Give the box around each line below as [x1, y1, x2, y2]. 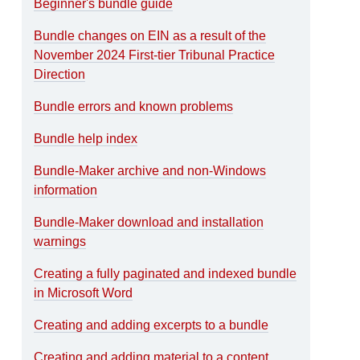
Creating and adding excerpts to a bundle [34, 317, 269, 332]
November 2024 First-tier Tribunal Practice [34, 47, 276, 62]
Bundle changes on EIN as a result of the [34, 28, 267, 43]
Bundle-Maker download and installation [34, 215, 264, 229]
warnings [34, 234, 87, 248]
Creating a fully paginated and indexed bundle [34, 266, 297, 280]
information [34, 182, 98, 197]
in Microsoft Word [34, 285, 133, 300]
